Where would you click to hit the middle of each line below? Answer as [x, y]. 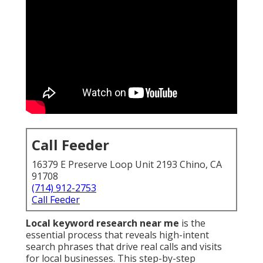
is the [192, 223]
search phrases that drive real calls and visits [124, 247]
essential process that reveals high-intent [117, 235]
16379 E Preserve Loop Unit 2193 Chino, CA [127, 165]
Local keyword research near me [102, 223]
